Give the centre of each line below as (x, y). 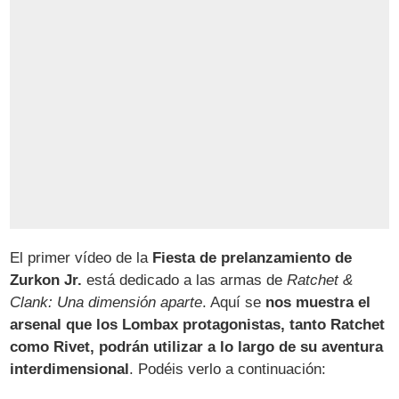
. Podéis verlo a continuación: (228, 369)
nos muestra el (318, 302)
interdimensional (70, 369)
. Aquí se (234, 302)
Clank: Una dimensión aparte (106, 302)
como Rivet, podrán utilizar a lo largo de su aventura (197, 346)
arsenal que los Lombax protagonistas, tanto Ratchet (198, 324)
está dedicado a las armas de (185, 280)
